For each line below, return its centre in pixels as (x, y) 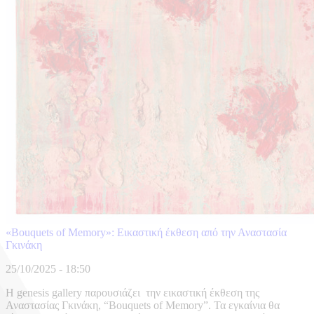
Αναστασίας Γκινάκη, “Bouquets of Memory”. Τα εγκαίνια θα (143, 306)
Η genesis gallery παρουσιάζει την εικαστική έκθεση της (132, 293)
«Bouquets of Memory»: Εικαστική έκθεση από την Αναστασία (146, 233)
